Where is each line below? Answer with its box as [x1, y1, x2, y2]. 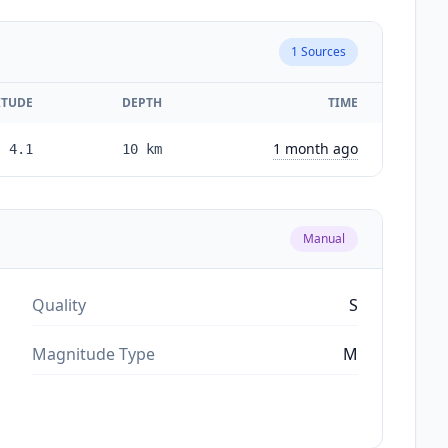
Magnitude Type [32, 342, 155, 365]
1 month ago [273, 138, 358, 158]
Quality [32, 293, 86, 316]
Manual [303, 229, 345, 247]
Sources [298, 42, 346, 60]
